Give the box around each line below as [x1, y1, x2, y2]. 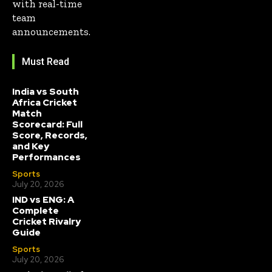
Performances [12, 151, 81, 163]
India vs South [12, 85, 79, 98]
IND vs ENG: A [12, 193, 74, 206]
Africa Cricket [12, 96, 77, 109]
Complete [12, 204, 59, 217]
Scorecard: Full [12, 118, 83, 131]
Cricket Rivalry [12, 215, 81, 228]
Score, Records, [12, 129, 87, 141]
